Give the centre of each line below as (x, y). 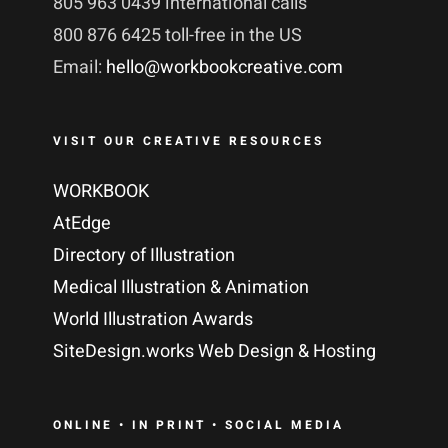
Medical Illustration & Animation (180, 287)
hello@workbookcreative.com (224, 67)
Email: (79, 67)
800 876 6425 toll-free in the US (177, 35)
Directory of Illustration (143, 255)
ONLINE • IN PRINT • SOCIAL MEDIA (198, 424)
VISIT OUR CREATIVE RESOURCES (188, 140)
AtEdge (81, 223)
